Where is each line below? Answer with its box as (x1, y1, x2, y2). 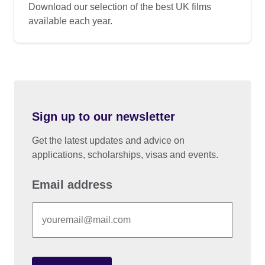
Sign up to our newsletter (32, 110, 175, 124)
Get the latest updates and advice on (32, 135, 185, 146)
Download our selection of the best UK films (28, 2, 211, 12)
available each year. (28, 16, 112, 27)
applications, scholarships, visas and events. (32, 150, 218, 160)
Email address (32, 178, 112, 192)
